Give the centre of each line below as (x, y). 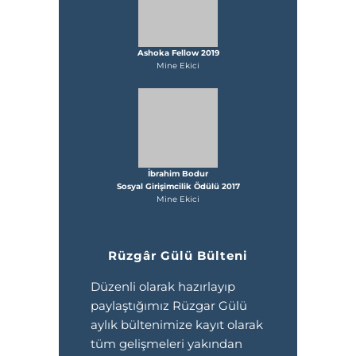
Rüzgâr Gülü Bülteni (178, 255)
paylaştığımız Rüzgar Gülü (169, 306)
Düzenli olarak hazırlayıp (163, 286)
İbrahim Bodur (178, 174)
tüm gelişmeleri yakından (166, 344)
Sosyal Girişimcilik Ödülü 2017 (178, 186)
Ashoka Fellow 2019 (178, 53)
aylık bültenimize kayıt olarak (177, 325)
